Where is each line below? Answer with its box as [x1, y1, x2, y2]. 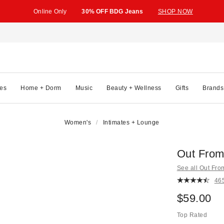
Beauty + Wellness [106, 84, 161, 91]
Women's [64, 119, 91, 126]
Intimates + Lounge [102, 119, 159, 126]
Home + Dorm [20, 84, 61, 91]
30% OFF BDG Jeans [81, 7, 143, 15]
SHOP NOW [157, 7, 193, 15]
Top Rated [176, 211, 207, 218]
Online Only [33, 7, 67, 15]
